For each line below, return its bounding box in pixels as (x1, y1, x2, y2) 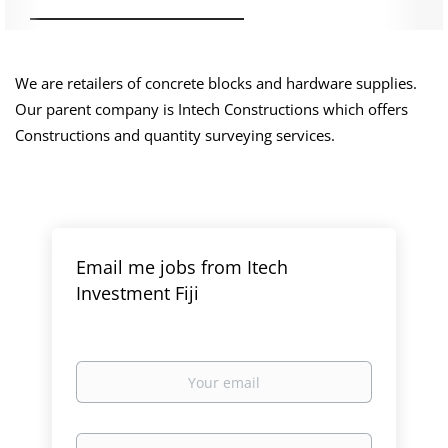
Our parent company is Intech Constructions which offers (15, 99, 408, 119)
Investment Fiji (76, 281, 200, 305)
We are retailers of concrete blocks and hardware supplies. (15, 73, 417, 93)
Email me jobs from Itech (76, 255, 289, 279)
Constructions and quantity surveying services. (15, 125, 335, 145)
